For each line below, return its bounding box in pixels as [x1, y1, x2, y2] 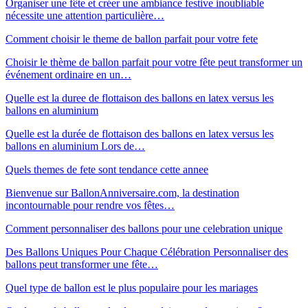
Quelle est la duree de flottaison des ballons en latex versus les [5, 91, 274, 104]
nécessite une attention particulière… [5, 9, 164, 21]
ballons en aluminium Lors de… [5, 140, 145, 152]
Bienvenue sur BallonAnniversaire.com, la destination [5, 186, 239, 199]
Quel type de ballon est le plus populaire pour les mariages [5, 281, 258, 294]
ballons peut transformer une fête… [5, 258, 158, 270]
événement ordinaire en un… [5, 68, 131, 80]
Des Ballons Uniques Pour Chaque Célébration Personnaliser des [5, 245, 288, 258]
